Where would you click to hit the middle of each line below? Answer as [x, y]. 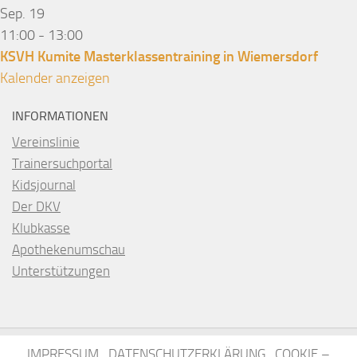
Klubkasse [41, 228]
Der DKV [36, 206]
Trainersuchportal [62, 163]
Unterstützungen [61, 271]
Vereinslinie [46, 141]
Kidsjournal [44, 184]
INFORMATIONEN [60, 116]
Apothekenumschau [69, 249]
